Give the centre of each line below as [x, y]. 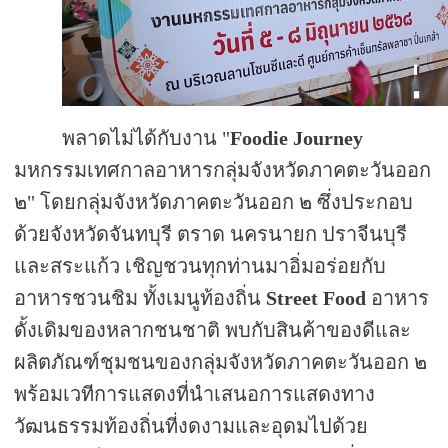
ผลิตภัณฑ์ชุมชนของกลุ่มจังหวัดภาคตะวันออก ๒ [221, 362]
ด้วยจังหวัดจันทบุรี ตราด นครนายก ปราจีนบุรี [211, 234]
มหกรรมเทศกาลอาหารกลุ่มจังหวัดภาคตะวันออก [223, 170]
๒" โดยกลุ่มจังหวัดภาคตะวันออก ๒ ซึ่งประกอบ [214, 202]
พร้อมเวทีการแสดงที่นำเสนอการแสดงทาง [195, 394]
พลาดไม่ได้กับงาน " [146, 138]
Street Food [316, 298]
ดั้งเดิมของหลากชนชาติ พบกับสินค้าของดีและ [213, 330]
